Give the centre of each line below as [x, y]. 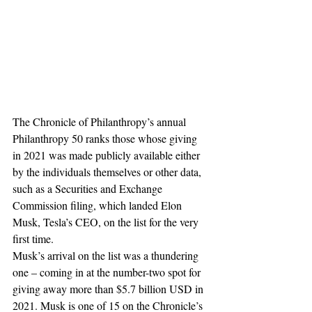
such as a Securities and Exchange [89, 189]
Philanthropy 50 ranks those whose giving [106, 139]
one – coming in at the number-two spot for [108, 272]
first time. [33, 239]
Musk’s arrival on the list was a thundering [107, 256]
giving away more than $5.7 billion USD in [109, 289]
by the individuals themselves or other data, [108, 172]
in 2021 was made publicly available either [108, 155]
